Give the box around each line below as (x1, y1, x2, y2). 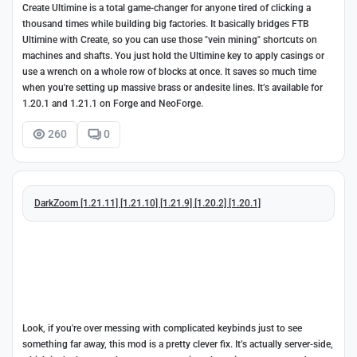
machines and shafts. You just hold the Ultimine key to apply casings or (22, 49, 324, 61)
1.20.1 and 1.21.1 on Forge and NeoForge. (22, 97, 203, 109)
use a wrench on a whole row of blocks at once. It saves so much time (22, 65, 316, 77)
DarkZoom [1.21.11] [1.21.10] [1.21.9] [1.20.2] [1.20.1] (34, 198, 261, 210)
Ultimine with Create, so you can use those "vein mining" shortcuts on (22, 33, 317, 45)
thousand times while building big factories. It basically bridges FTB (22, 18, 309, 29)
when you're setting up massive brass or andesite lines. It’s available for (22, 81, 323, 93)
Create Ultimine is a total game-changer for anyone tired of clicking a (22, 2, 311, 14)
